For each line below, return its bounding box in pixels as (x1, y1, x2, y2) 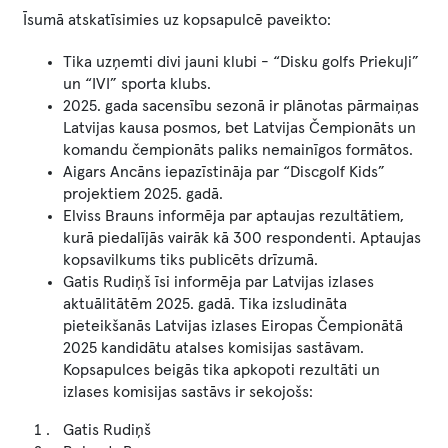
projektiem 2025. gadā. (63, 186, 223, 202)
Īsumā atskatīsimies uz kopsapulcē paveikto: (23, 12, 331, 28)
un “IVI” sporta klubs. (63, 76, 211, 92)
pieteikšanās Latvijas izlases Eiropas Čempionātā (63, 318, 403, 334)
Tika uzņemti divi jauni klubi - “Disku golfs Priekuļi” (63, 54, 419, 70)
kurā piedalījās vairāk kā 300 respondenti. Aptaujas (63, 230, 421, 246)
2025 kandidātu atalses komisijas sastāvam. (63, 340, 364, 356)
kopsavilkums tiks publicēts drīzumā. (63, 252, 318, 268)
